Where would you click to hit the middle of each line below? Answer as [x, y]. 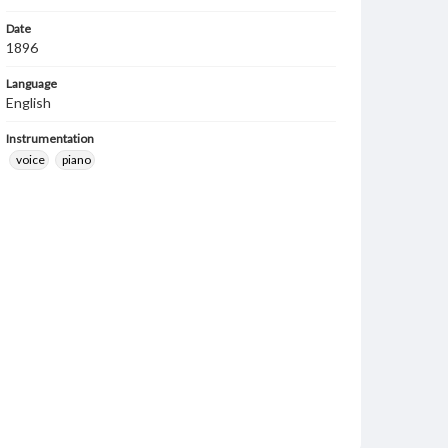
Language [31, 83]
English [28, 102]
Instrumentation [50, 138]
